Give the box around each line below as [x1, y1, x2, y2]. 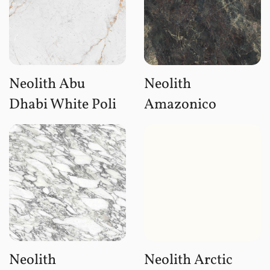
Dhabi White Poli [9, 94, 116, 115]
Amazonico [144, 94, 216, 115]
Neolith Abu [9, 74, 86, 95]
